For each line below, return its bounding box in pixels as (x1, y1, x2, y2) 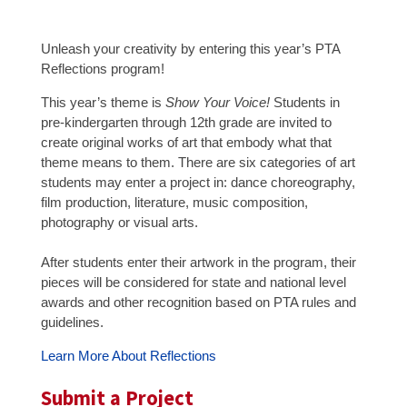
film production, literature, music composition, (40, 194, 308, 210)
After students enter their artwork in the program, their (40, 253, 356, 270)
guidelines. (40, 313, 104, 330)
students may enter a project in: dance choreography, (40, 174, 355, 190)
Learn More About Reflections (40, 347, 216, 363)
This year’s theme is (40, 94, 165, 110)
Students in (273, 94, 340, 110)
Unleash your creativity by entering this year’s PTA (40, 40, 340, 56)
